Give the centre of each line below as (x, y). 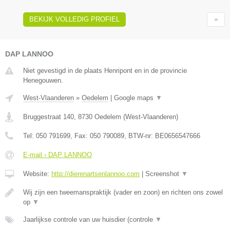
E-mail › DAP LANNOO (57, 155)
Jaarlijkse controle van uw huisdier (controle (89, 219)
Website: (37, 174)
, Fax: (80, 136)
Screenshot (163, 174)
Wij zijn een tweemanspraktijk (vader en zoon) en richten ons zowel (123, 192)
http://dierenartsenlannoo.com (95, 174)
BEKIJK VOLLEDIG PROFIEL (74, 19)
